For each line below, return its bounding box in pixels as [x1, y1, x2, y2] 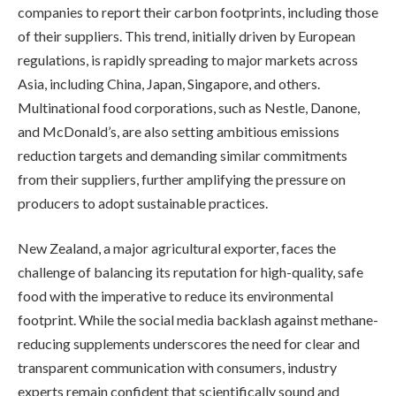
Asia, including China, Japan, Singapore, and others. [18, 74, 320, 92]
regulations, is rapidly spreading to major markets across [18, 50, 358, 68]
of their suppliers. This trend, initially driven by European [18, 27, 355, 44]
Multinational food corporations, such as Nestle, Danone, [18, 98, 360, 116]
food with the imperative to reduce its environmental [18, 287, 333, 305]
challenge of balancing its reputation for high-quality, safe [18, 263, 363, 281]
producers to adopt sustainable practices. [18, 194, 268, 211]
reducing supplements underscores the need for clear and [18, 335, 360, 353]
